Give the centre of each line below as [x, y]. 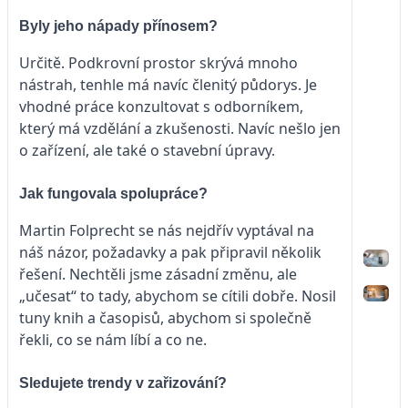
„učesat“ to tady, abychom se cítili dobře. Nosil [178, 296]
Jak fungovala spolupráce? [113, 193]
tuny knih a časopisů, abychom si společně [165, 317]
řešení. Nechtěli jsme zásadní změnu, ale [158, 274]
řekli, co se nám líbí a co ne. [113, 339]
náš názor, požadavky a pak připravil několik [170, 252]
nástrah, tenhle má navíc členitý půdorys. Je [168, 84]
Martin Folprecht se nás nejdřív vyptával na [167, 230]
